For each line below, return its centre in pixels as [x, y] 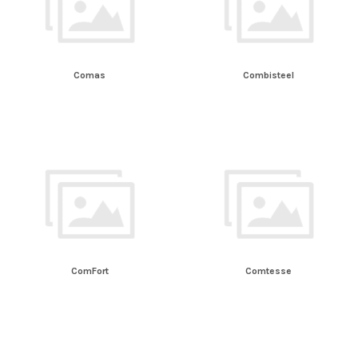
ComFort [89, 270]
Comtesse [268, 270]
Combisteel [268, 76]
